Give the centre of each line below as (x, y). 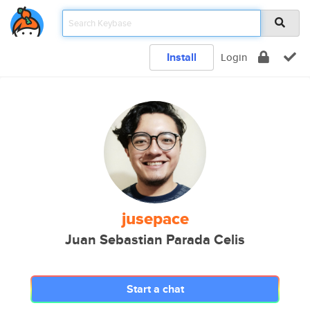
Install (182, 57)
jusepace (155, 219)
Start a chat (155, 289)
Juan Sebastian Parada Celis (155, 240)
